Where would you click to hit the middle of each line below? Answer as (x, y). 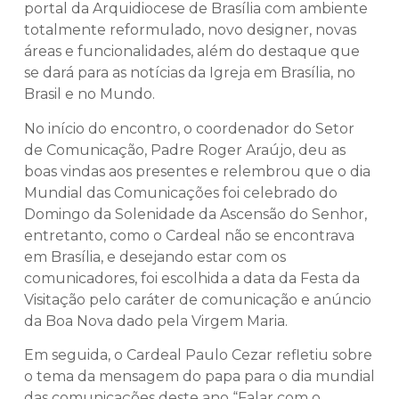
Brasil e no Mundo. (90, 94)
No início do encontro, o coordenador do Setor (189, 128)
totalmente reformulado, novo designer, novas (190, 30)
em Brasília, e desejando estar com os (155, 256)
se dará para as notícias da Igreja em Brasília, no (190, 73)
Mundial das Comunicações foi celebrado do (181, 192)
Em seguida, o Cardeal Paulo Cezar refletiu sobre (198, 354)
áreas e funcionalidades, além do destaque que (192, 52)
